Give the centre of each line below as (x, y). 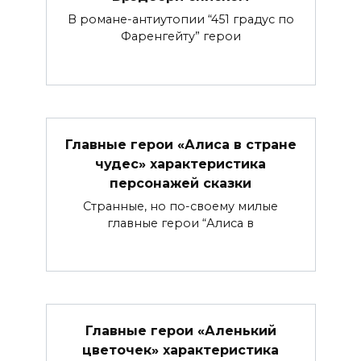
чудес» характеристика (180, 164)
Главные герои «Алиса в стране (180, 144)
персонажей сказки (180, 183)
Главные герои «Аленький (180, 330)
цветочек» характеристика (180, 350)
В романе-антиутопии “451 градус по (180, 20)
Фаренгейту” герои (180, 37)
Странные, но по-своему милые (180, 206)
